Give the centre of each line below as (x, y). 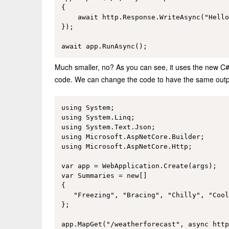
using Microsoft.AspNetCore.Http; (127, 147)
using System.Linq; (98, 118)
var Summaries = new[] (104, 176)
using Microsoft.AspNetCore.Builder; (133, 137)
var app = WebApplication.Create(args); (139, 166)
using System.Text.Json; (108, 127)
